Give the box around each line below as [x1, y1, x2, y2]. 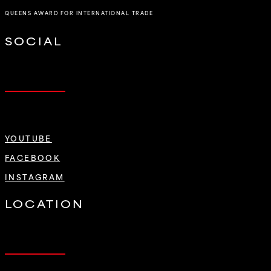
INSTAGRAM [5, 170, 65, 183]
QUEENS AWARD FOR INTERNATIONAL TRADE [5, 9, 153, 18]
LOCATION [5, 195, 85, 212]
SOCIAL [5, 32, 63, 48]
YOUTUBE [5, 131, 52, 144]
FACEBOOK [5, 151, 60, 163]
